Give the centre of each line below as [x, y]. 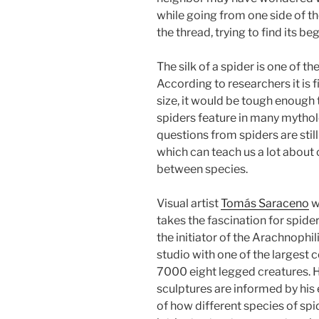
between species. [202, 169]
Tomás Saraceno [265, 204]
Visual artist [189, 204]
